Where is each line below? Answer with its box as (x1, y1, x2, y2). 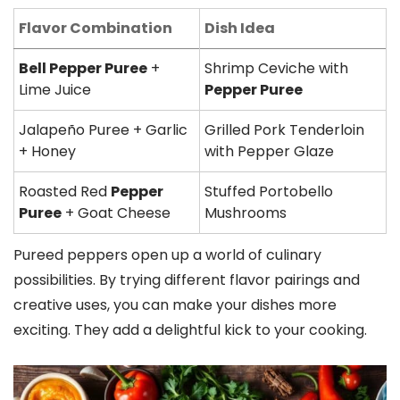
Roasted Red (19, 181, 111, 202)
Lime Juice (19, 79, 91, 100)
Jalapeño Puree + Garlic (19, 120, 187, 140)
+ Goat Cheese (62, 203, 171, 223)
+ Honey (19, 141, 76, 162)
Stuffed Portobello (204, 181, 333, 202)
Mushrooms (204, 203, 287, 223)
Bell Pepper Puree (19, 58, 147, 79)
